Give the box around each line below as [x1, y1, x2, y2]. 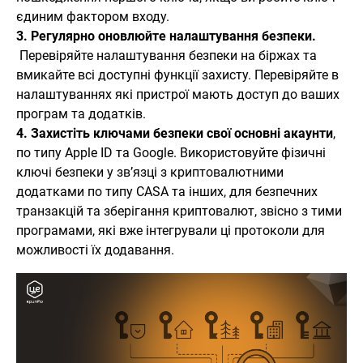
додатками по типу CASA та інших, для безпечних [16, 183, 318, 199]
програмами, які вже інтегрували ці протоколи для [16, 222, 325, 238]
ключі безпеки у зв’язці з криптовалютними [16, 164, 284, 180]
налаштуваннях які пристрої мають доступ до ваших [16, 86, 340, 102]
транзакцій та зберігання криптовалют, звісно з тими [16, 203, 342, 219]
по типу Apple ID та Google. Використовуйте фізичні [16, 144, 326, 160]
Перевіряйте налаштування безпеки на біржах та [16, 47, 317, 63]
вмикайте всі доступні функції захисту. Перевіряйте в [16, 66, 339, 83]
